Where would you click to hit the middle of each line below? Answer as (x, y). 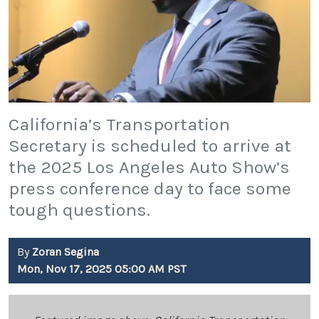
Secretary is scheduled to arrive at (150, 146)
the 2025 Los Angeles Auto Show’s (149, 167)
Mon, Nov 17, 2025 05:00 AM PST (101, 269)
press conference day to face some (150, 189)
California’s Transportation (119, 125)
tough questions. (79, 210)
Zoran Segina (66, 252)
